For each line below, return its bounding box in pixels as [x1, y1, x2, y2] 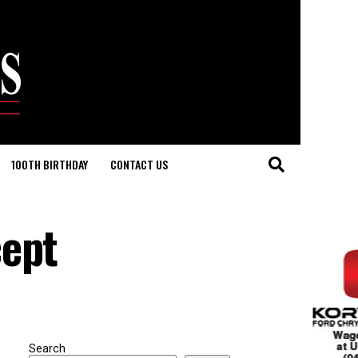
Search [29, 342, 66, 356]
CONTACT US [109, 156, 168, 173]
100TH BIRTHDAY [10, 156, 88, 173]
